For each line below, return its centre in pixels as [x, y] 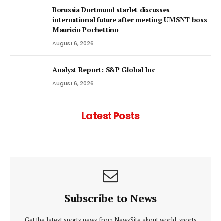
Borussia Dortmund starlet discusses [111, 9]
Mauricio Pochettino [86, 29]
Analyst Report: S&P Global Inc [104, 69]
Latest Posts [110, 116]
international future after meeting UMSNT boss [130, 19]
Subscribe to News [110, 198]
